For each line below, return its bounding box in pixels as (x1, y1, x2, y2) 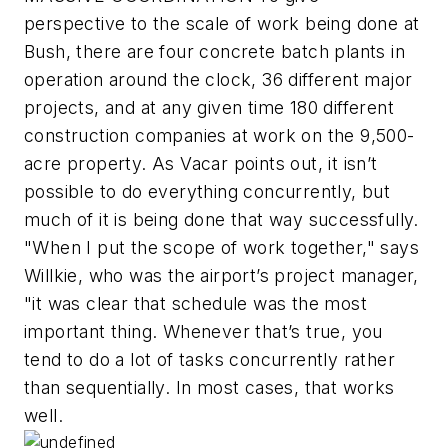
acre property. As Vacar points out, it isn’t (24, 153, 378, 175)
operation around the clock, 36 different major (24, 69, 413, 91)
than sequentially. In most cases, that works (24, 377, 395, 399)
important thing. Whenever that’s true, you (24, 321, 383, 343)
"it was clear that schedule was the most (24, 293, 367, 315)
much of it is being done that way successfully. (24, 209, 419, 231)
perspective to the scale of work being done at (24, 13, 420, 35)
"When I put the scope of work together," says (24, 237, 419, 259)
